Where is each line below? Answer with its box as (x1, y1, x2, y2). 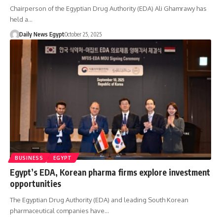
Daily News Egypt (19, 30, 65, 38)
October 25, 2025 (64, 30, 102, 38)
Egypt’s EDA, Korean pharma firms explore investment (10, 167, 210, 178)
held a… (10, 15, 33, 23)
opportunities (10, 178, 61, 189)
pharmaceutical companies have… (10, 207, 109, 215)
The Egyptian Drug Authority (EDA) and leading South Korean (10, 196, 188, 204)
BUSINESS (15, 155, 43, 161)
